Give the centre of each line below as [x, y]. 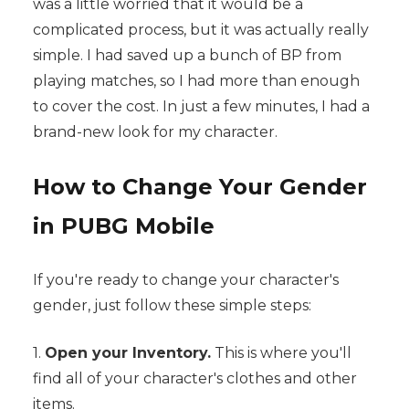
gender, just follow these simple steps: [172, 306]
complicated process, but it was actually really [200, 30]
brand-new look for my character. [155, 132]
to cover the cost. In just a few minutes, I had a [201, 107]
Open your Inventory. [127, 353]
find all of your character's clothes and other [194, 379]
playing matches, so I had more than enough [196, 81]
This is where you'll [281, 353]
